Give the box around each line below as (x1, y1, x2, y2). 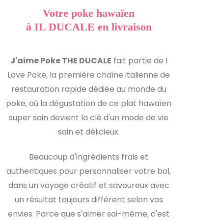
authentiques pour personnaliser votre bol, (6, 165, 171, 177)
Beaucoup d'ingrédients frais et (29, 151, 149, 163)
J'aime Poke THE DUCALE (10, 55, 111, 66)
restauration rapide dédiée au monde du (11, 83, 166, 95)
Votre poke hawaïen (43, 6, 135, 19)
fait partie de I (111, 55, 167, 66)
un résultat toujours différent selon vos (14, 193, 163, 205)
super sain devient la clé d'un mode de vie (9, 111, 169, 123)
